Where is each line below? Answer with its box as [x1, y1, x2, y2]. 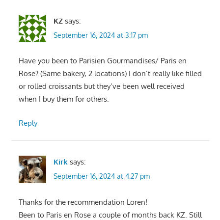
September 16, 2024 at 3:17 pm [53, 30, 148, 39]
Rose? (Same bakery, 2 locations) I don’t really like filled [18, 69, 202, 79]
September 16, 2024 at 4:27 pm [53, 172, 150, 181]
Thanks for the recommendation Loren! [18, 197, 147, 207]
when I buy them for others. [18, 94, 109, 104]
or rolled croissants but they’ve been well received [18, 82, 185, 91]
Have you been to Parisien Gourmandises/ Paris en [18, 56, 187, 66]
